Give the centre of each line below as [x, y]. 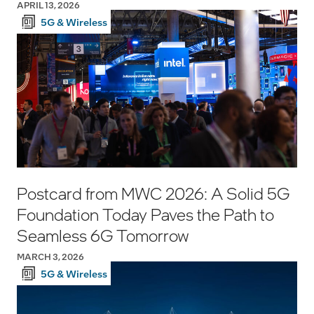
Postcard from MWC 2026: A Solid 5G [153, 193]
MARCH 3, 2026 [50, 256]
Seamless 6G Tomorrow [103, 235]
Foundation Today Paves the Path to [145, 214]
